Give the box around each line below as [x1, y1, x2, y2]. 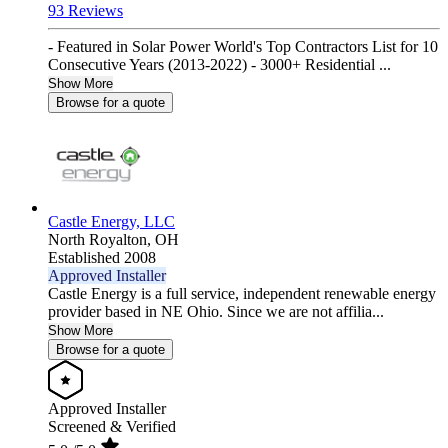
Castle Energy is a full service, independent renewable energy [48, 285, 436, 303]
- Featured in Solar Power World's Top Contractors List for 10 [48, 38, 438, 56]
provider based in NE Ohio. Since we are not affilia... [48, 303, 384, 321]
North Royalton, [48, 231, 155, 249]
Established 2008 [48, 249, 156, 267]
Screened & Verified [48, 418, 176, 436]
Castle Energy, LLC [48, 213, 175, 231]
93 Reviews [48, 2, 123, 20]
